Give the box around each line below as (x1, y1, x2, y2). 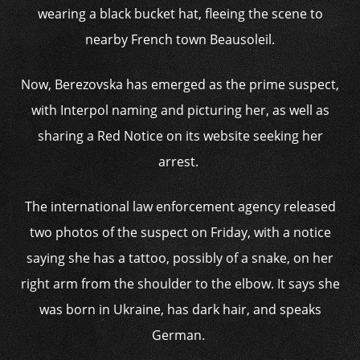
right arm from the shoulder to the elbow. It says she (20, 275, 340, 292)
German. (152, 326, 208, 344)
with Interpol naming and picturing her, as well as (31, 101, 329, 119)
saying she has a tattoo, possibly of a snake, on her (27, 249, 333, 267)
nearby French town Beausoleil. (85, 31, 275, 48)
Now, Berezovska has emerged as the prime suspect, (21, 76, 339, 93)
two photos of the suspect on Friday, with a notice (29, 223, 331, 241)
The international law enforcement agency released (24, 198, 336, 215)
